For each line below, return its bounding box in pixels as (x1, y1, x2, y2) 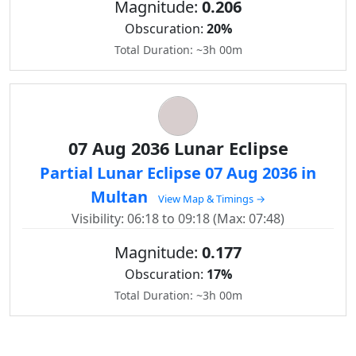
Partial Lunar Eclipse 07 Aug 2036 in (40, 162, 316, 184)
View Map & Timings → (158, 192, 265, 206)
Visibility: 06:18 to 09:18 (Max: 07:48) (72, 210, 284, 227)
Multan (91, 186, 152, 207)
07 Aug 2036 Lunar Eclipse (68, 137, 288, 160)
